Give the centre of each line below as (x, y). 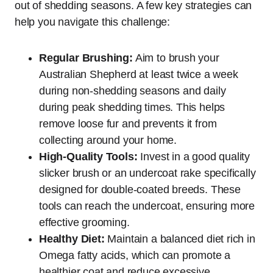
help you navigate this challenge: (93, 22)
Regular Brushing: (86, 58)
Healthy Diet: (72, 239)
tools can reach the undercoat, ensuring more (147, 206)
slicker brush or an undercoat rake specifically (147, 173)
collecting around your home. (108, 140)
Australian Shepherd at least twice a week (139, 74)
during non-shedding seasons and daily (133, 90)
